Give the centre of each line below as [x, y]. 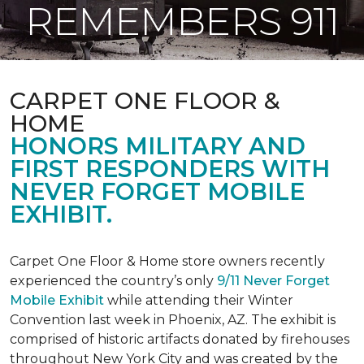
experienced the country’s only [113, 281]
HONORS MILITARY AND [158, 146]
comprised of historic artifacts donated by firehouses [180, 339]
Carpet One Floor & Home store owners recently [167, 261]
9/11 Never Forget [273, 281]
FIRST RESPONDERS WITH [170, 169]
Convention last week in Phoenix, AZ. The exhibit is [173, 320]
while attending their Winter [199, 300]
